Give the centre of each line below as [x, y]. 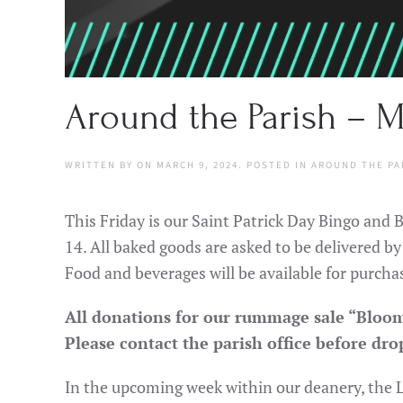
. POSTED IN [275, 166]
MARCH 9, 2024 [197, 166]
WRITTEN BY [101, 166]
